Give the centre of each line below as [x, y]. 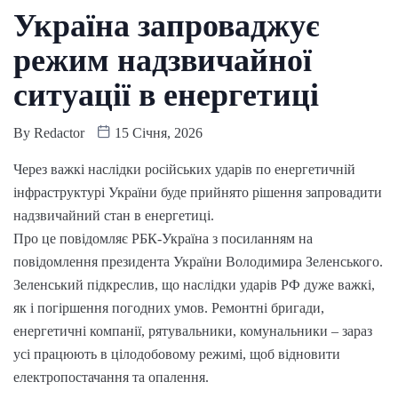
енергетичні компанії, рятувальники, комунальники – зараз [193, 330]
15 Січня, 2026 [157, 132]
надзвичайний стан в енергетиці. [114, 215]
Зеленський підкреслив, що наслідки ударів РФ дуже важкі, [194, 284]
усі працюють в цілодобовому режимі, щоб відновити [177, 354]
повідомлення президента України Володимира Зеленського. [198, 261]
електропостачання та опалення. [111, 377]
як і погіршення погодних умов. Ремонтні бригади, [169, 307]
